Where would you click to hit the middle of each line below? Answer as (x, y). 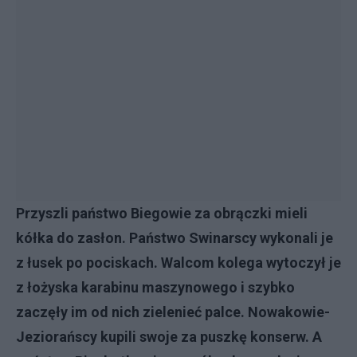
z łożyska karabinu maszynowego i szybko (155, 287)
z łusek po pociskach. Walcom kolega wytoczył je (178, 263)
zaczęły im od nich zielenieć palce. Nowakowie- (173, 312)
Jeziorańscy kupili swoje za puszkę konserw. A (169, 337)
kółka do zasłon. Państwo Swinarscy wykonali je (175, 238)
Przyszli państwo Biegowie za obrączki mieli (162, 213)
